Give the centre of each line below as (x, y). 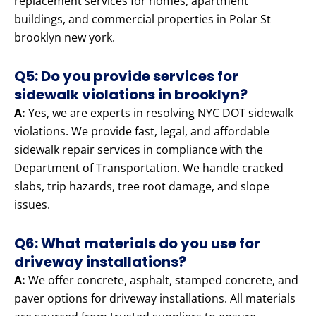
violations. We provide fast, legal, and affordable (142, 132)
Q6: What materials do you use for (137, 244)
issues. (32, 205)
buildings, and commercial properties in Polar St (142, 19)
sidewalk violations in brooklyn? (131, 95)
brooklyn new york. (65, 38)
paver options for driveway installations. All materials (155, 299)
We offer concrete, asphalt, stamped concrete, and (162, 280)
